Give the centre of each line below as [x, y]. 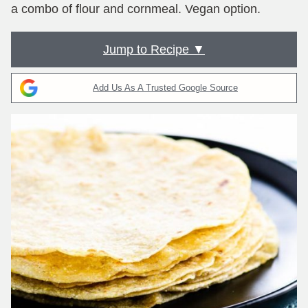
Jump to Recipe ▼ [154, 49]
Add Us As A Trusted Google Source [165, 88]
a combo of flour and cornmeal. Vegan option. [136, 9]
